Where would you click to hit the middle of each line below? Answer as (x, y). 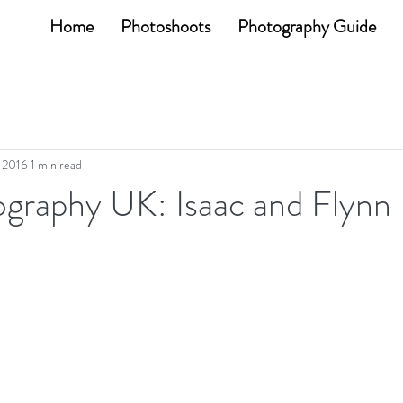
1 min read (56, 164)
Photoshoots (166, 27)
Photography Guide (307, 27)
